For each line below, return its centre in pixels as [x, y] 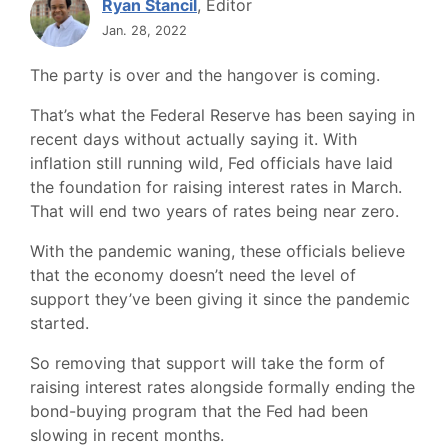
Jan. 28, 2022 [144, 30]
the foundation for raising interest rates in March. [216, 187]
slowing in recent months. [129, 435]
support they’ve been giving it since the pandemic [220, 299]
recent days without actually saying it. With [193, 139]
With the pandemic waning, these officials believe [217, 251]
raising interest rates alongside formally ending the [222, 387]
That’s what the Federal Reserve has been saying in [222, 115]
